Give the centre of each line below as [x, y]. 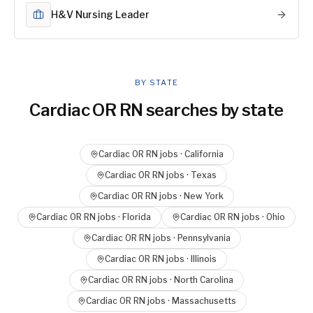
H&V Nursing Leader [100, 14]
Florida [137, 217]
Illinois [204, 259]
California [204, 154]
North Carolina [204, 280]
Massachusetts [204, 301]
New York [204, 196]
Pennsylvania [204, 238]
